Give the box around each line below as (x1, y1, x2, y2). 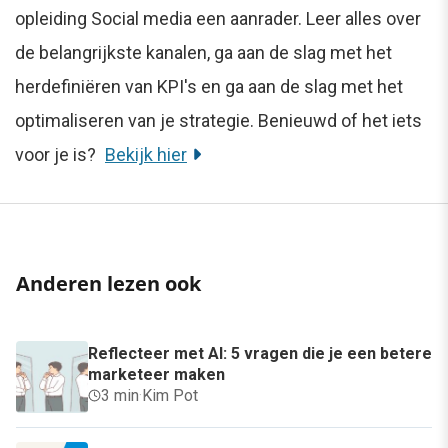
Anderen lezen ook (16, 269, 201, 297)
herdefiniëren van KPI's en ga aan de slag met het (15, 75, 403, 97)
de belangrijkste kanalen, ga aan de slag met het (15, 41, 392, 63)
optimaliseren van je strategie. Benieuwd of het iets (15, 109, 422, 131)
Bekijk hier (105, 143, 187, 165)
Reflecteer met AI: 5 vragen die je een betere (88, 343, 432, 363)
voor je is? (15, 143, 100, 165)
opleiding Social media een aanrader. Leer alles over (15, 7, 421, 29)
